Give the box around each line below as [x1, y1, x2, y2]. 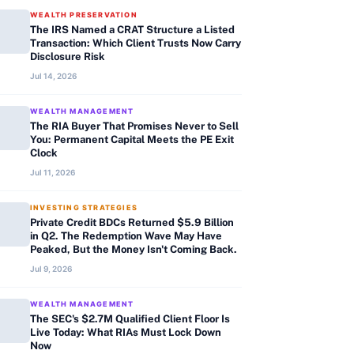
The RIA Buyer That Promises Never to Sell [30, 120, 239, 132]
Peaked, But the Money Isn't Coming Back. [30, 243, 237, 255]
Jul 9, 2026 [30, 264, 72, 273]
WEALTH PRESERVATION [30, 10, 137, 19]
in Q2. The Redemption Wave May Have [30, 230, 222, 242]
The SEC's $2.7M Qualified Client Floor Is [30, 313, 230, 325]
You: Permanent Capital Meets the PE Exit [30, 134, 234, 145]
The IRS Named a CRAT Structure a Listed [30, 24, 235, 36]
